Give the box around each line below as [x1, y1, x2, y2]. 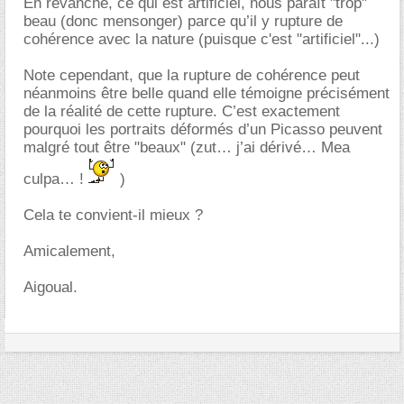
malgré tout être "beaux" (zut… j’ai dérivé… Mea [23, 138, 350, 156]
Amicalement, [23, 242, 115, 260]
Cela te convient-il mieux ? [23, 206, 203, 224]
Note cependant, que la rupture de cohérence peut [23, 66, 360, 84]
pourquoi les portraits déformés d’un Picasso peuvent [23, 120, 382, 138]
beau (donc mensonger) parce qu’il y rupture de [23, 12, 343, 30]
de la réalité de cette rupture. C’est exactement [23, 102, 340, 120]
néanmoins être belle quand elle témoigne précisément [23, 84, 390, 102]
